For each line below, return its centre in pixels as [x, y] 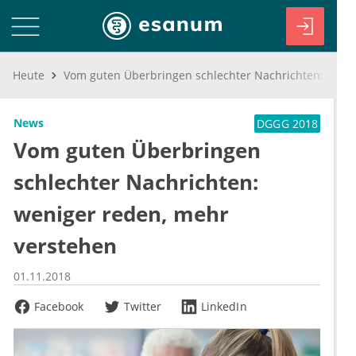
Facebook [59, 306]
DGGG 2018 [287, 124]
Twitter [143, 306]
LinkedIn [224, 306]
